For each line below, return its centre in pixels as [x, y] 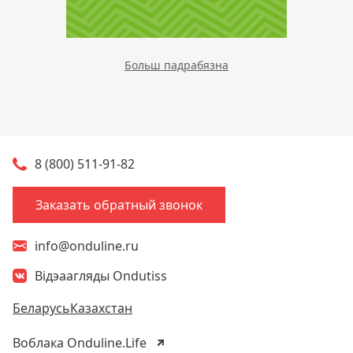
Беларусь [41, 308]
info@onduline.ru [87, 245]
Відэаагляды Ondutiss [101, 275]
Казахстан [101, 308]
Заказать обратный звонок [119, 204]
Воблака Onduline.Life [80, 342]
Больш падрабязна [176, 65]
